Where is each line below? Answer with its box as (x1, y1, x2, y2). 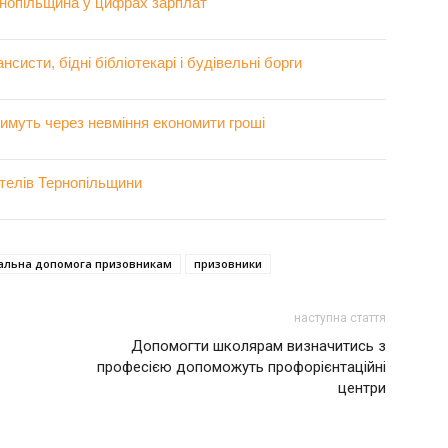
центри (338, 379, 386, 397)
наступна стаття (294, 311, 386, 325)
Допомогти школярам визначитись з (131, 337, 386, 355)
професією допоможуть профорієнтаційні (97, 358, 386, 376)
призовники (194, 256, 262, 271)
